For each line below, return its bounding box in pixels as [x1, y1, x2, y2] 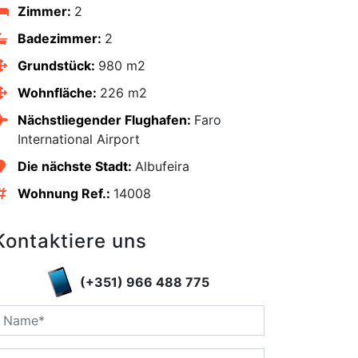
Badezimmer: [17, 30, 105, 47]
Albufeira [134, 158, 189, 175]
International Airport [17, 131, 140, 148]
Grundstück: [17, 58, 98, 74]
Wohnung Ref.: [17, 185, 113, 202]
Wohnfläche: [17, 85, 100, 101]
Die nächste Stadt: [17, 158, 135, 175]
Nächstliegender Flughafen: [17, 112, 194, 129]
